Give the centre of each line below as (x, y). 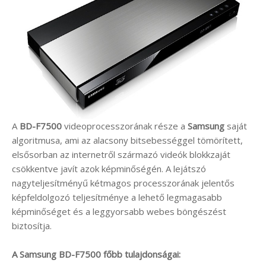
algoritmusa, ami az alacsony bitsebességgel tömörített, (127, 140)
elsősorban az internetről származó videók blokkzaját (121, 154)
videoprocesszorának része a (125, 126)
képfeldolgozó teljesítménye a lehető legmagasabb (117, 197)
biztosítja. (32, 225)
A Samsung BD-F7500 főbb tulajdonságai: (96, 254)
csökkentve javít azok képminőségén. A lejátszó (109, 168)
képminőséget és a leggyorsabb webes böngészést (119, 211)
